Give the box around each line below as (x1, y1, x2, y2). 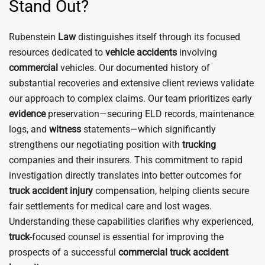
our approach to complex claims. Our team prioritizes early (9, 93, 252, 104)
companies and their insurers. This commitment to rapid (9, 154, 243, 166)
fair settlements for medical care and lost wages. (9, 201, 212, 212)
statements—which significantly (81, 124, 216, 135)
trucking (182, 139, 216, 150)
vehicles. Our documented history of (58, 62, 210, 73)
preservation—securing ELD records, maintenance (46, 108, 254, 119)
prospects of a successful (9, 247, 118, 258)
